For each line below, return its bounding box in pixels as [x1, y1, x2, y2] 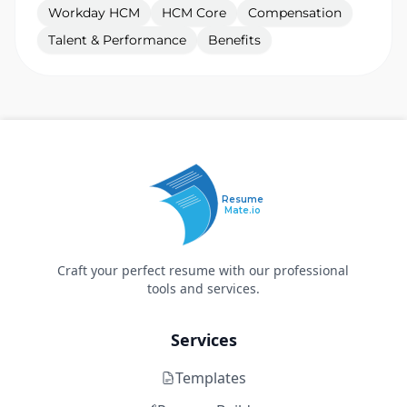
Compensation [248, 5, 342, 21]
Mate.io [223, 204, 261, 216]
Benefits [208, 32, 261, 48]
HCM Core [162, 5, 226, 21]
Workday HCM [48, 5, 140, 21]
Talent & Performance [48, 32, 186, 48]
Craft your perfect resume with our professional [57, 262, 350, 279]
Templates [175, 368, 246, 388]
